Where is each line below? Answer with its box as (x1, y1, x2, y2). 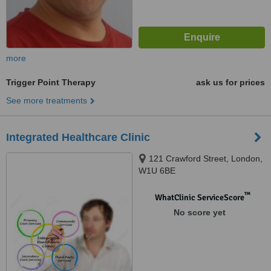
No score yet (173, 207, 226, 217)
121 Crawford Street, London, (149, 154, 263, 163)
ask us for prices (196, 77, 265, 87)
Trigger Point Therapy (6, 77, 96, 87)
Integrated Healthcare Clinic (6, 131, 150, 143)
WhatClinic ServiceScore (154, 192, 244, 203)
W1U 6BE (139, 166, 175, 175)
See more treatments (6, 96, 87, 105)
